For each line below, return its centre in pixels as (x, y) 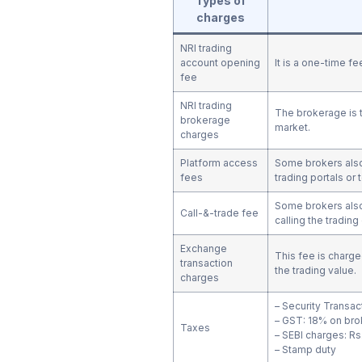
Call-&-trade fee (219, 213)
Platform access (219, 162)
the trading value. (316, 270)
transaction (206, 263)
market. (295, 127)
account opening (220, 62)
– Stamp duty (305, 349)
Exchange (203, 248)
